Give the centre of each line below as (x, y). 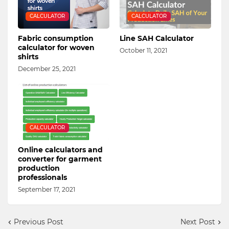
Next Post (198, 222)
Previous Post (39, 222)
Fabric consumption (56, 39)
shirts (28, 57)
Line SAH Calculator (157, 39)
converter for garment (60, 159)
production (39, 168)
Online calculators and (60, 150)
